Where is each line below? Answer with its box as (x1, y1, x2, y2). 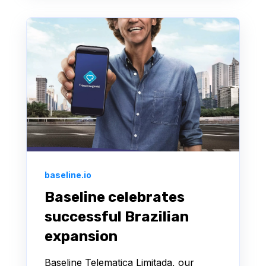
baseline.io (45, 170, 91, 180)
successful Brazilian (45, 208, 189, 226)
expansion (45, 228, 118, 245)
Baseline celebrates (45, 189, 185, 206)
